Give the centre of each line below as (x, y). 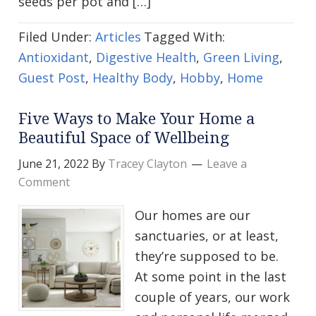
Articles (118, 37)
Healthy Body (133, 78)
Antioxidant (54, 57)
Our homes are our (193, 215)
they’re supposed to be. (207, 256)
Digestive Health (146, 57)
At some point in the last (211, 277)
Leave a (227, 164)
